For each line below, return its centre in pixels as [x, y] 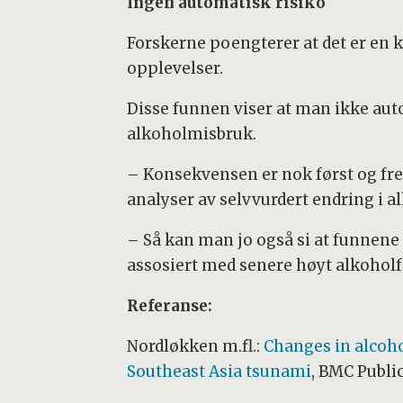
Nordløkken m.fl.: [195, 347]
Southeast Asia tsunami [219, 372]
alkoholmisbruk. [191, 134]
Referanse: [169, 306]
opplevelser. [175, 69]
